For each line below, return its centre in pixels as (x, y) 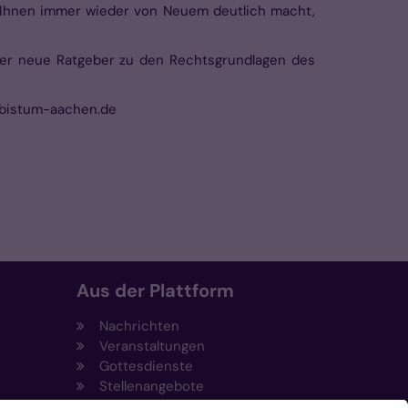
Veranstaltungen (152, 347)
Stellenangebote (151, 387)
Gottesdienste (146, 367)
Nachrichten (139, 326)
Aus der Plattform (155, 291)
